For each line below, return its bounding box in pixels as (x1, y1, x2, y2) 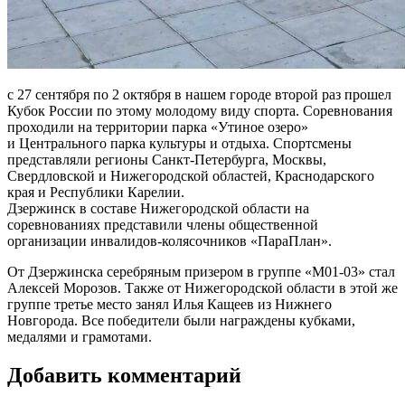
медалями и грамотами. (7, 328, 152, 344)
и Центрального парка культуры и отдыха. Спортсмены (7, 135, 352, 151)
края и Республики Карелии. (7, 184, 184, 200)
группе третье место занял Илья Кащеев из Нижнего (7, 296, 332, 312)
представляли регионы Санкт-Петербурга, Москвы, (7, 151, 326, 167)
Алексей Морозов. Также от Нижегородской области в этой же (7, 279, 398, 296)
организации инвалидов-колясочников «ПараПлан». (7, 232, 332, 249)
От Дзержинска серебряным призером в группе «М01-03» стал (7, 263, 395, 279)
